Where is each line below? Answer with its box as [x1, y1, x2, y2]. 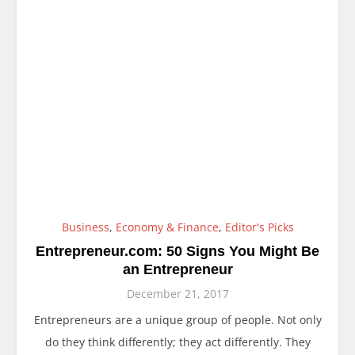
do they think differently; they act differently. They [44, 334, 311, 349]
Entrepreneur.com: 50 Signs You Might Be [36, 242, 319, 259]
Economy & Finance [115, 219, 219, 235]
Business [61, 219, 109, 235]
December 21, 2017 [126, 285, 229, 301]
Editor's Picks [224, 219, 294, 235]
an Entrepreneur [122, 261, 233, 277]
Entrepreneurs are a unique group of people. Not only [33, 311, 322, 327]
